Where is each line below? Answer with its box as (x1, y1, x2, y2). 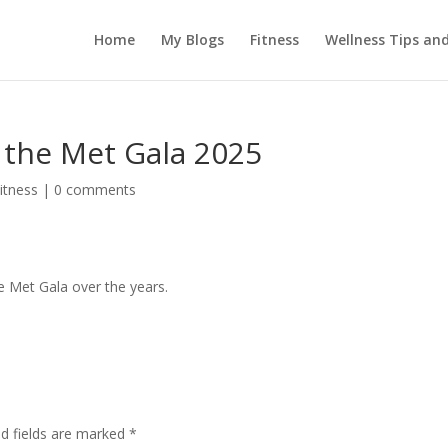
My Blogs (160, 30, 224, 49)
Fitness (249, 30, 299, 49)
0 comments (54, 180, 137, 199)
